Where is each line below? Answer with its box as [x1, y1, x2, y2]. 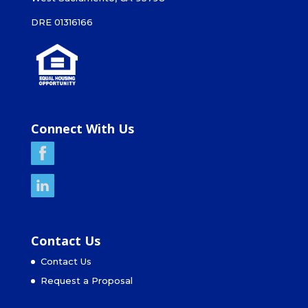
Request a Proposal [40, 275, 133, 286]
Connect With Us [30, 120, 134, 137]
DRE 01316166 [30, 16, 93, 28]
